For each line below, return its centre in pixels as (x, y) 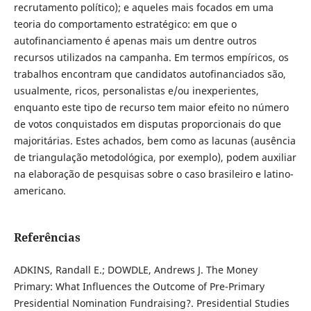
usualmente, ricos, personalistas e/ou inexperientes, (136, 91)
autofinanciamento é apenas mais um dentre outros (135, 41)
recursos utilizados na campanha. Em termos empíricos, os (151, 58)
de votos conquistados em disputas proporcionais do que (147, 124)
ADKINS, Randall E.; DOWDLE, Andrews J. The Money (135, 270)
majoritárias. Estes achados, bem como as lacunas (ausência (154, 141)
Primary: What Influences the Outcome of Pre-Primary (139, 287)
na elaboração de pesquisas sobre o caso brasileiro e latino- (153, 174)
